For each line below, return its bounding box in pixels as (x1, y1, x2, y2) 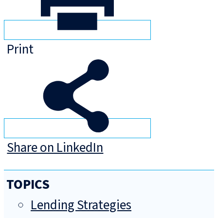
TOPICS (6, 175, 50, 195)
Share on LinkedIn (7, 138, 104, 158)
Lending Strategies (31, 196, 131, 215)
